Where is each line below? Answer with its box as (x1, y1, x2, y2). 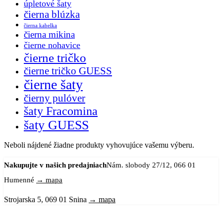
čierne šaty (24, 76, 83, 92)
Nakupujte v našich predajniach (4, 161, 107, 169)
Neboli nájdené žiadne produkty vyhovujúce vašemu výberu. (4, 140, 194, 149)
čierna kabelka (24, 22, 57, 28)
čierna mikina (24, 29, 75, 40)
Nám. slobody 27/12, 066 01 (107, 161, 196, 169)
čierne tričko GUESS (24, 65, 112, 76)
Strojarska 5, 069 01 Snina (4, 195, 89, 204)
